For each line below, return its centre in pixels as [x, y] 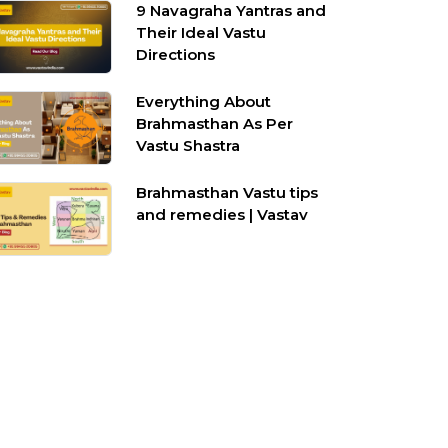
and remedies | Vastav [222, 214]
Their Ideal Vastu [201, 32]
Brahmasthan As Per [215, 123]
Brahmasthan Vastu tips [227, 192]
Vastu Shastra [188, 145]
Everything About [204, 101]
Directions [176, 54]
